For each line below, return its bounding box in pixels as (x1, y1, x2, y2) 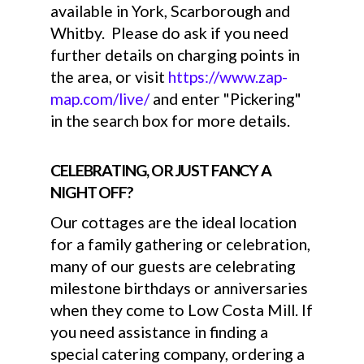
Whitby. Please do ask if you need (50, 23, 289, 42)
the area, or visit (50, 67, 169, 86)
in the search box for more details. (50, 110, 291, 130)
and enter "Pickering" (149, 89, 302, 108)
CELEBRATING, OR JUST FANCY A (50, 161, 271, 180)
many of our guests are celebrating (50, 256, 297, 275)
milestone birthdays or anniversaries (50, 278, 309, 297)
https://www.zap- (168, 67, 288, 86)
